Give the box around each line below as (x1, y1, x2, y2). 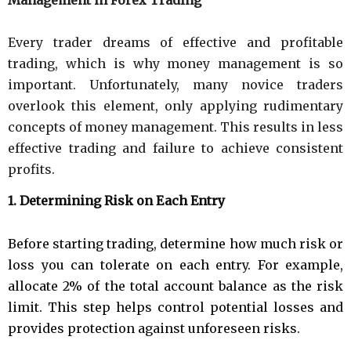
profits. (8, 161, 55, 177)
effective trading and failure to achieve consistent (8, 139, 343, 156)
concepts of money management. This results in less (8, 118, 343, 135)
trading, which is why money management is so (8, 55, 343, 71)
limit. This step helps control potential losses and (8, 299, 343, 315)
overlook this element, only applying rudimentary (8, 97, 343, 114)
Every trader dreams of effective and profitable (8, 34, 343, 50)
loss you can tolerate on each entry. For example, (8, 256, 343, 273)
